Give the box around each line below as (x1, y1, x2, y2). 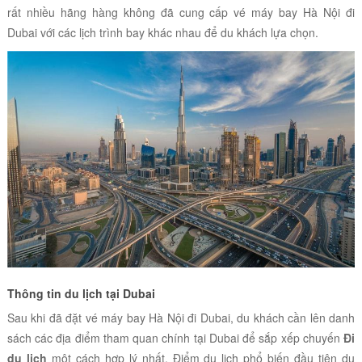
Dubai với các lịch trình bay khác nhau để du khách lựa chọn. (6, 23, 318, 40)
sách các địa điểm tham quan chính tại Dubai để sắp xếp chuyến (6, 330, 344, 347)
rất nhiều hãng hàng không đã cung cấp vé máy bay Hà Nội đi (6, 3, 356, 20)
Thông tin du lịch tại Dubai (6, 285, 155, 302)
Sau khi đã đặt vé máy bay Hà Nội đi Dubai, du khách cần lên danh (6, 309, 356, 326)
